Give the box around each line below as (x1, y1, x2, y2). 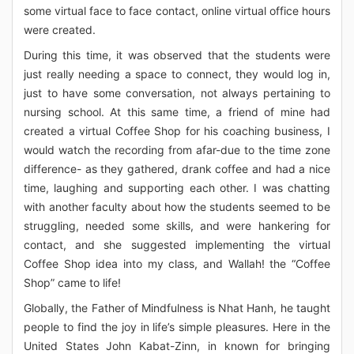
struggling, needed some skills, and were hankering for (24, 219, 330, 232)
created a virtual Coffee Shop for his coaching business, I (24, 124, 330, 137)
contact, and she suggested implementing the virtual (24, 238, 330, 251)
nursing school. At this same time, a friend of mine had (24, 105, 330, 119)
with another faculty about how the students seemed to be (24, 200, 330, 213)
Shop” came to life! (24, 276, 121, 289)
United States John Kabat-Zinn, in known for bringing (24, 339, 330, 352)
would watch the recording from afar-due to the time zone (24, 143, 330, 156)
